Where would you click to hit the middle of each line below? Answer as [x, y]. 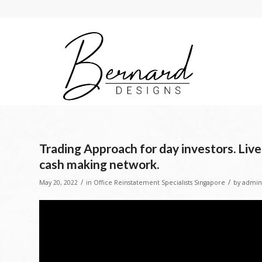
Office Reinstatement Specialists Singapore [159, 182]
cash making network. [99, 164]
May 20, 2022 [58, 182]
